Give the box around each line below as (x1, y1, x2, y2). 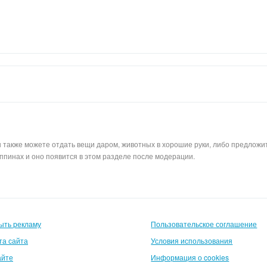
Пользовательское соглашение (151, 219, 257, 229)
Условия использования (151, 235, 233, 246)
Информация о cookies (151, 252, 229, 262)
